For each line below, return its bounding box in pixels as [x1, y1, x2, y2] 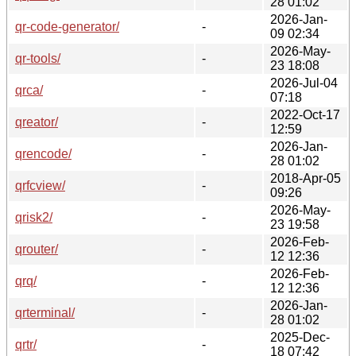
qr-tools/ [15, 51, 60, 65]
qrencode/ [15, 146, 72, 161]
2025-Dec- [270, 330, 330, 344]
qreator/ [15, 114, 58, 129]
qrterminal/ [15, 305, 75, 319]
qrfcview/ [15, 178, 65, 192]
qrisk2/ [15, 210, 52, 224]
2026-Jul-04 [270, 75, 338, 90]
